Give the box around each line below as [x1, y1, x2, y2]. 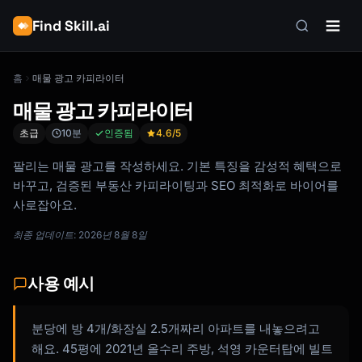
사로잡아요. [13, 197, 77, 213]
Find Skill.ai [32, 17, 110, 35]
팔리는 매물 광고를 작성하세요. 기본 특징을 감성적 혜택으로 [13, 158, 342, 174]
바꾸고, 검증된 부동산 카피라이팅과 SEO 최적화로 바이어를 [13, 178, 339, 193]
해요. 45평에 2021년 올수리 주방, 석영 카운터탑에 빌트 [32, 341, 333, 356]
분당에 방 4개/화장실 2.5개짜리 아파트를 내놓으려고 [32, 321, 320, 336]
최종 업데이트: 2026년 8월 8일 [13, 229, 147, 241]
